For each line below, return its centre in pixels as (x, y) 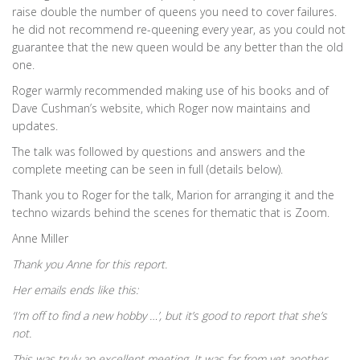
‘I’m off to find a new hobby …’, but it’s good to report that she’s (170, 315)
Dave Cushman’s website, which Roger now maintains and (161, 108)
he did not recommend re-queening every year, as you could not (179, 29)
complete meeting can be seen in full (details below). (147, 169)
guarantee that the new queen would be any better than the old (178, 47)
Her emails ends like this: (75, 290)
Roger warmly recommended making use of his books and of (170, 90)
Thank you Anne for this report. (90, 264)
